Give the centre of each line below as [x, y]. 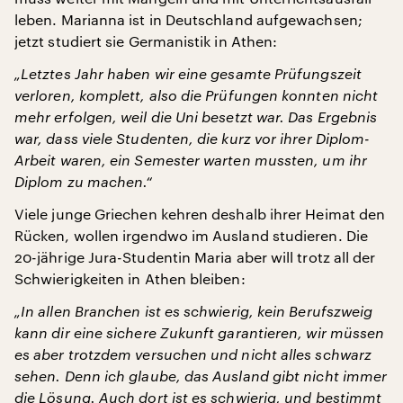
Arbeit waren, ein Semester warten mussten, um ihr [191, 160]
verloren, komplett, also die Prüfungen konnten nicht [197, 95]
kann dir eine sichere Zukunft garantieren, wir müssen [200, 332]
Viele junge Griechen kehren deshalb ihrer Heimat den [200, 214]
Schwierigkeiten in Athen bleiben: [130, 278]
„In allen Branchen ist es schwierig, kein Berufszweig [194, 311]
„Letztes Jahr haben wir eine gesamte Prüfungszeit [188, 73]
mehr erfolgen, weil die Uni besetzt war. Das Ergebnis [196, 116]
